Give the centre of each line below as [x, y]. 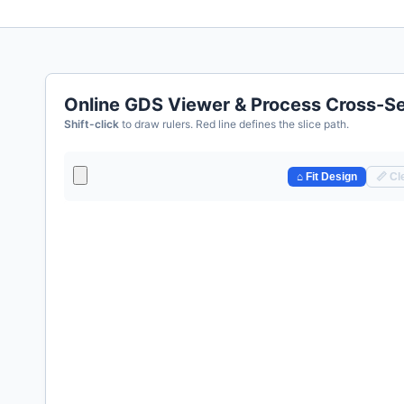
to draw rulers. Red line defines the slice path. [234, 124]
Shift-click [92, 124]
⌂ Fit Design [327, 176]
